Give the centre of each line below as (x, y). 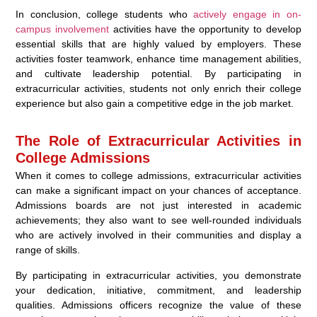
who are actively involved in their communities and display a (158, 235)
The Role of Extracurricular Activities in (158, 140)
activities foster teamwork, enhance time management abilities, (158, 58)
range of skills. (48, 249)
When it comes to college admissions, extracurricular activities (158, 175)
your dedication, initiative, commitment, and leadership (158, 290)
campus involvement (62, 29)
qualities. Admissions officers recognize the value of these (158, 305)
